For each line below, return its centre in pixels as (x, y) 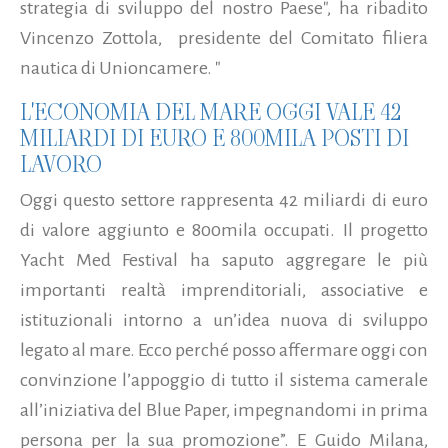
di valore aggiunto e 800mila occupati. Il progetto (224, 230)
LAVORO (61, 164)
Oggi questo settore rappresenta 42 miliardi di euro (224, 200)
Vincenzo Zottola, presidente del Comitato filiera (224, 38)
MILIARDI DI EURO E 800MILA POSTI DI (214, 138)
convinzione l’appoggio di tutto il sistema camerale (224, 380)
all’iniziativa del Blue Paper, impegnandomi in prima (224, 410)
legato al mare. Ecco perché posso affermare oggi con (224, 350)
